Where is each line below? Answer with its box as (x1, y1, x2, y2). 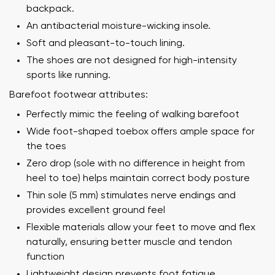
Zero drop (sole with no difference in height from (26, 158, 245, 169)
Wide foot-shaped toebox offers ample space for (26, 126, 255, 137)
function (26, 252, 64, 262)
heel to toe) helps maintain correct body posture (26, 173, 250, 184)
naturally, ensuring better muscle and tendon (26, 237, 232, 247)
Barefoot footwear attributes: (9, 90, 148, 100)
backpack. (26, 4, 74, 14)
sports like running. (26, 70, 110, 80)
